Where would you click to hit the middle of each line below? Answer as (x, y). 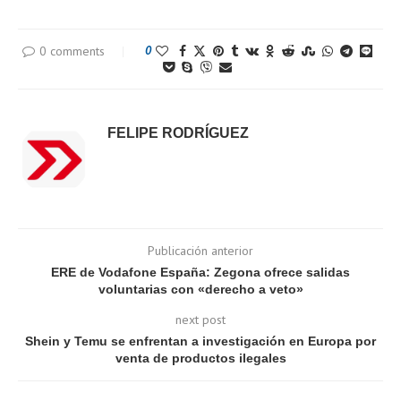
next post (200, 319)
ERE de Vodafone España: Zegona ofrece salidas (200, 272)
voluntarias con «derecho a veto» (200, 289)
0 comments (72, 51)
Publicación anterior (200, 250)
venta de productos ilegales (200, 358)
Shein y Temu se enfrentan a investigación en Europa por (200, 341)
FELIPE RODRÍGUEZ (178, 132)
